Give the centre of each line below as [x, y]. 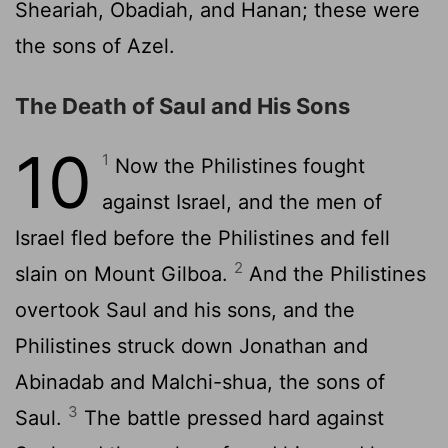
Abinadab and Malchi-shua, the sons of [200, 381]
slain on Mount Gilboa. [124, 273]
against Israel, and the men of [242, 201]
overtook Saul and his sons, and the [185, 309]
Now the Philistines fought [237, 165]
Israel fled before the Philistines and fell [202, 237]
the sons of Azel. [95, 45]
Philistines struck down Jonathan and [191, 345]
